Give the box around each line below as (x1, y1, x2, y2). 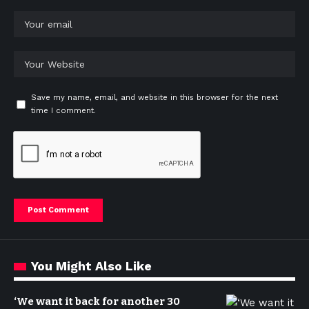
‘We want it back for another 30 (14, 295, 180, 308)
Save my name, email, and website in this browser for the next (31, 93, 278, 102)
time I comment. (31, 106, 96, 115)
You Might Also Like (31, 259, 152, 273)
